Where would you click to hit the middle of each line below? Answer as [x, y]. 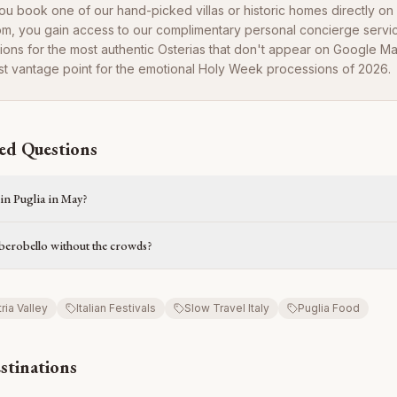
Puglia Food [329, 307]
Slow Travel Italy [227, 307]
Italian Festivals [116, 307]
